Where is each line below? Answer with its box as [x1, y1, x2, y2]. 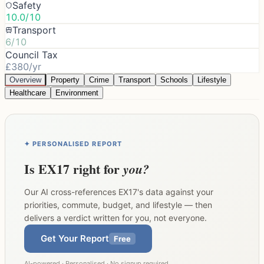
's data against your [137, 186, 213, 197]
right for [70, 159, 123, 179]
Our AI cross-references [24, 186, 118, 197]
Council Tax [5, 48, 58, 61]
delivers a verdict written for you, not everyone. [24, 212, 207, 223]
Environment [55, 88, 98, 97]
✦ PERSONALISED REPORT [24, 139, 123, 148]
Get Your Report [41, 233, 109, 245]
